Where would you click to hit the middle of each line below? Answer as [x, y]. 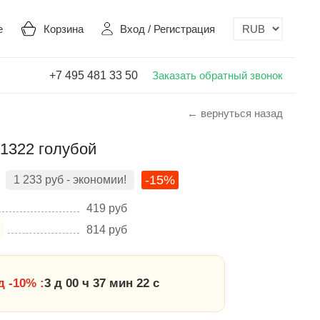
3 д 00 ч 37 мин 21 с [102, 283]
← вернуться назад [235, 113]
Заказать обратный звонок [217, 75]
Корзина [64, 29]
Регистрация [184, 29]
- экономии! [95, 180]
